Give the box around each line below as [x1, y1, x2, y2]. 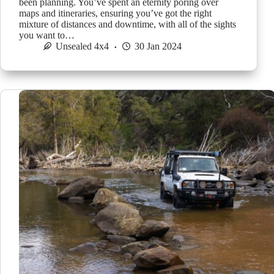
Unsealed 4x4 [56, 41, 109, 52]
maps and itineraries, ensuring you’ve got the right [19, 8, 212, 19]
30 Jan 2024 [135, 41, 182, 52]
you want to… [19, 30, 75, 41]
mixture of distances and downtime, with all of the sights [19, 19, 236, 30]
